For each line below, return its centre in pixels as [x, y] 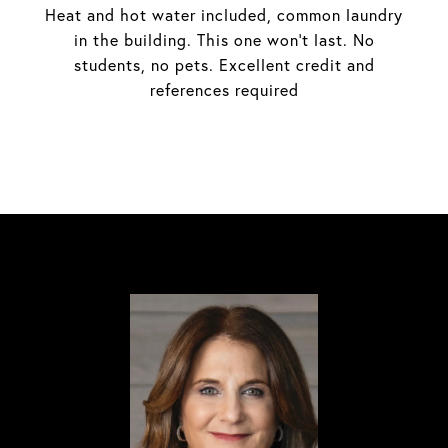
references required [224, 90]
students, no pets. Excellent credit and [224, 65]
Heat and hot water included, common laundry [224, 15]
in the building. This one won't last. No [224, 40]
